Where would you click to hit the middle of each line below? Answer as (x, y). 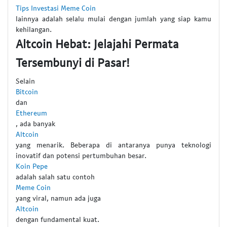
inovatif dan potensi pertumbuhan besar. (81, 156)
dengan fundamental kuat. (58, 219)
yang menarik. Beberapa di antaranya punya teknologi (113, 145)
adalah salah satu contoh (55, 177)
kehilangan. (34, 29)
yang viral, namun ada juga (58, 198)
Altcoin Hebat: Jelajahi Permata (97, 43)
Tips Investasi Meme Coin (56, 8)
